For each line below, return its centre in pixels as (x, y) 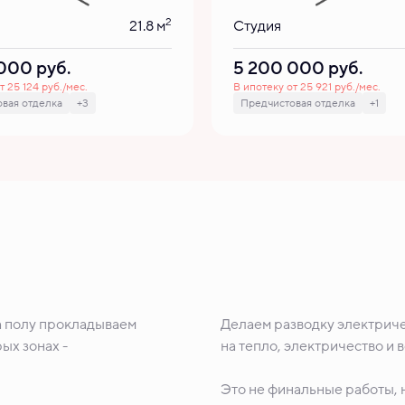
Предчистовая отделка (298, 103)
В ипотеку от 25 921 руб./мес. (307, 87)
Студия (257, 26)
